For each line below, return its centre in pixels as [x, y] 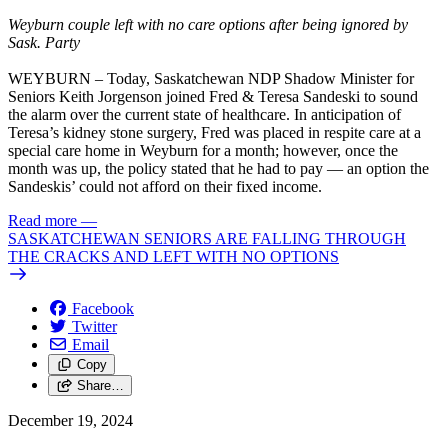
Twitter [94, 327]
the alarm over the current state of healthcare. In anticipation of [204, 115]
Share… [100, 386]
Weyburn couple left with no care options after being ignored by [208, 25]
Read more [42, 221]
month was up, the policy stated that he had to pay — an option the [218, 169]
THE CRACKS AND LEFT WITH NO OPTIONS [173, 257]
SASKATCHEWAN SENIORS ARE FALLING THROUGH [207, 239]
